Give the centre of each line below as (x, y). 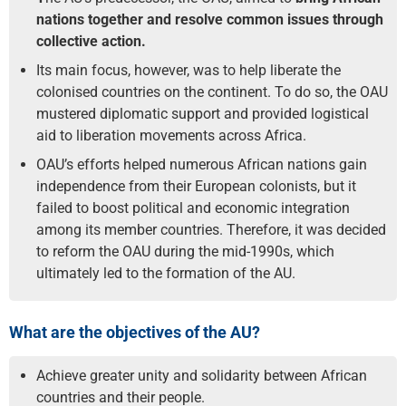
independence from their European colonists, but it (196, 186)
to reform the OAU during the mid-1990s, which (185, 251)
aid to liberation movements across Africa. (171, 135)
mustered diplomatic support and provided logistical (203, 114)
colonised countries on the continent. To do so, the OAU (212, 92)
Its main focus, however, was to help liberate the (188, 70)
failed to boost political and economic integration (193, 208)
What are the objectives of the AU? (135, 332)
